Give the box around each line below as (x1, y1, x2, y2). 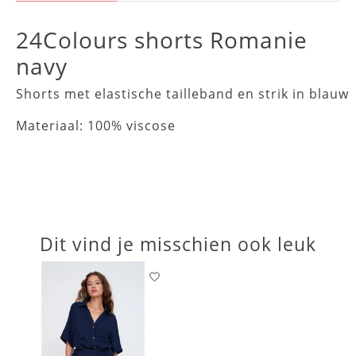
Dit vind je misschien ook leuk (40, 231, 316, 257)
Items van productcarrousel (16, 261, 203, 279)
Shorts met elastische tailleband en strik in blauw (16, 85, 349, 103)
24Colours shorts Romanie (16, 25, 308, 56)
